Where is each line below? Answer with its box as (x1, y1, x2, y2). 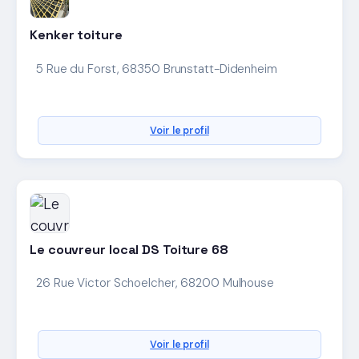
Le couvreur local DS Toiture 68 (30, 240, 228, 258)
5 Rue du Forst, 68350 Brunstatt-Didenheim (36, 60, 277, 77)
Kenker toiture (30, 26, 123, 44)
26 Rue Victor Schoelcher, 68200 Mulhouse (36, 274, 274, 291)
